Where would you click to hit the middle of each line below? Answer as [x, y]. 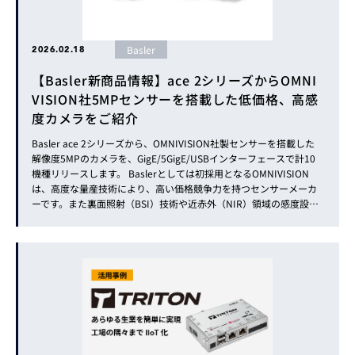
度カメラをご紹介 [85, 118]
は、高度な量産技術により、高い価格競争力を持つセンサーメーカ [174, 188]
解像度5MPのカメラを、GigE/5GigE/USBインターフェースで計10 [174, 158]
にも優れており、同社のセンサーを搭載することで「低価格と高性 [174, 218]
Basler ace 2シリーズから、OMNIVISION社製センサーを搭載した [173, 143]
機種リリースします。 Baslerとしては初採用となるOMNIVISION [170, 173]
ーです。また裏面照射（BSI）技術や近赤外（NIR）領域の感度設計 [175, 203]
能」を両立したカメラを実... [92, 233]
